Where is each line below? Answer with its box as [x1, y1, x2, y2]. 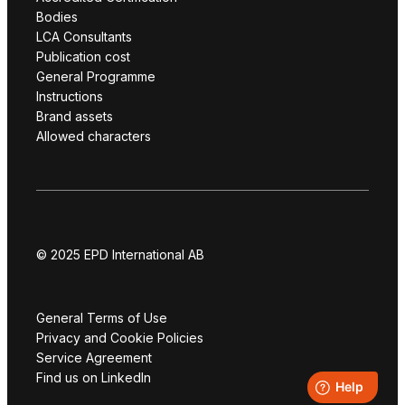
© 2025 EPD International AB [36, 247, 204, 262]
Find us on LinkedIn [36, 370, 151, 385]
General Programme [36, 69, 155, 84]
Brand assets [36, 108, 113, 124]
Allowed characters [36, 128, 151, 144]
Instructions [36, 89, 103, 104]
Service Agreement [36, 350, 152, 365]
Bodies [36, 9, 78, 24]
